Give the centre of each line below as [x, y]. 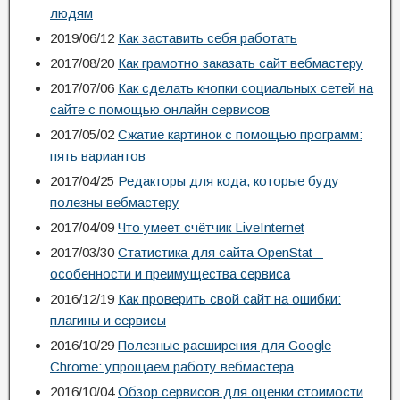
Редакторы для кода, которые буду [229, 181]
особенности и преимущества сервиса [170, 274]
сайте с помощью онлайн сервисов [160, 109]
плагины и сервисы [108, 320]
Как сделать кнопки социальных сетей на [246, 88]
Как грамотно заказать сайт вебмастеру [241, 63]
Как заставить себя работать [208, 38]
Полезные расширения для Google [225, 345]
